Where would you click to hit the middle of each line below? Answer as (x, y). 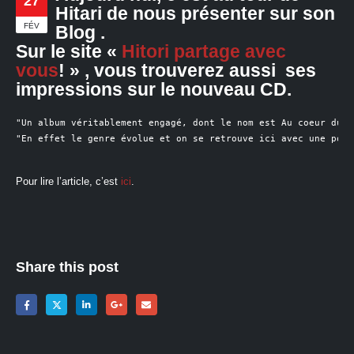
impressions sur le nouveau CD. (154, 89)
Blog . (80, 32)
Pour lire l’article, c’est (68, 181)
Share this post (67, 267)
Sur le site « (69, 51)
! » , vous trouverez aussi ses (187, 70)
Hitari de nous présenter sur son (195, 13)
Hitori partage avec (204, 51)
